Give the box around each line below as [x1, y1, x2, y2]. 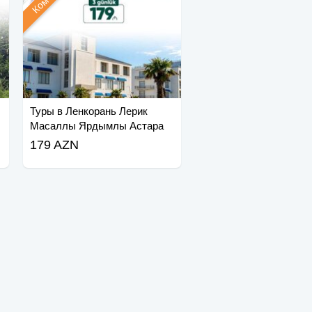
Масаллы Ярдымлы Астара [29, 120, 164, 132]
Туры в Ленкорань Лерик [29, 105, 148, 118]
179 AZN [29, 138, 79, 153]
